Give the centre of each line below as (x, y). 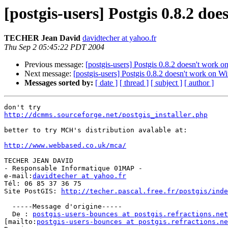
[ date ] (106, 83)
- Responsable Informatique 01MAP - (73, 168)
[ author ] (199, 83)
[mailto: (20, 222)
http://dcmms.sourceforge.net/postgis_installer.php (106, 115)
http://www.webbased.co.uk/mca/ (65, 146)
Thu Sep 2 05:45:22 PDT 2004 (54, 47)
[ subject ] (166, 83)
